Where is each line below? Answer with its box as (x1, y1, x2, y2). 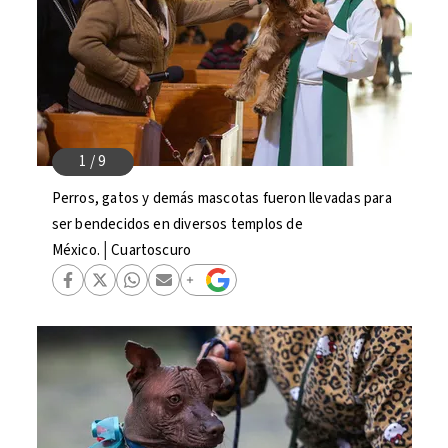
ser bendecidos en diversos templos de (51, 214, 303, 235)
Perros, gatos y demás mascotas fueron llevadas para (51, 188, 392, 209)
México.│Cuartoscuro (51, 240, 192, 261)
